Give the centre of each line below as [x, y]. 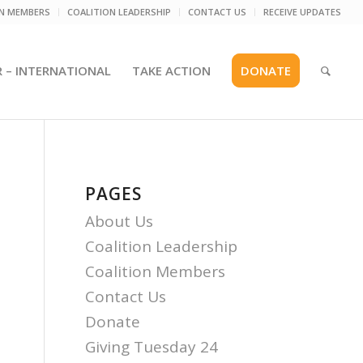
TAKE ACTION [172, 70]
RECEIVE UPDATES [303, 12]
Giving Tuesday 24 [152, 347]
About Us [120, 221]
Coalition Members [156, 271]
